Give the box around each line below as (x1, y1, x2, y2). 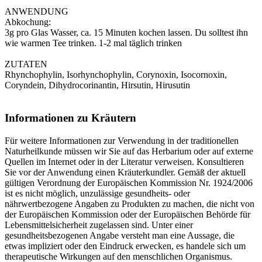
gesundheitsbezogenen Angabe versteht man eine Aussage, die (5, 230, 235, 241)
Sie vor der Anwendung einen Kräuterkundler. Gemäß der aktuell (5, 167, 246, 178)
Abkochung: (5, 16, 51, 27)
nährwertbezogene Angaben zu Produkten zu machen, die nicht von (5, 199, 254, 209)
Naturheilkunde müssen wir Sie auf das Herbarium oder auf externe (5, 146, 253, 157)
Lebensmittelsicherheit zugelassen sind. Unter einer (5, 220, 193, 230)
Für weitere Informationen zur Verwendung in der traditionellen (5, 136, 239, 146)
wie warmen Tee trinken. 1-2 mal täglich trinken (5, 37, 182, 48)
